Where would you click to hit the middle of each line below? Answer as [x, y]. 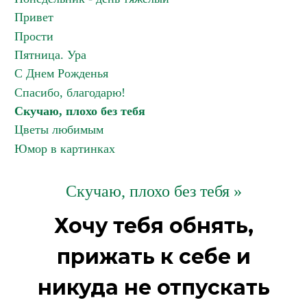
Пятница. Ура [50, 55]
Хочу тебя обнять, [153, 226]
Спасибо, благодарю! [70, 93]
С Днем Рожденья [61, 73]
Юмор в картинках [65, 149]
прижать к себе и [153, 257]
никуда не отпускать [153, 287]
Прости [34, 36]
